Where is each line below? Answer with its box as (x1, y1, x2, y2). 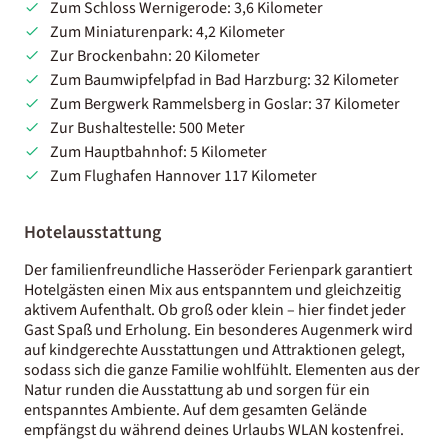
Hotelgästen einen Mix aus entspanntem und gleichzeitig (24, 278, 401, 301)
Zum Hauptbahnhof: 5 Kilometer (49, 140, 267, 163)
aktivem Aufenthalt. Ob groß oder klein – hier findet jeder (24, 298, 406, 321)
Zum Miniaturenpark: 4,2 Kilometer (49, 20, 285, 43)
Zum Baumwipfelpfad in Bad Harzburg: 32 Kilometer (49, 68, 399, 91)
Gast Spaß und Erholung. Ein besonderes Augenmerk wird (24, 318, 413, 341)
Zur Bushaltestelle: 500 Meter (49, 116, 245, 139)
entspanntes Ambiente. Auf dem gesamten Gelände (24, 398, 367, 421)
